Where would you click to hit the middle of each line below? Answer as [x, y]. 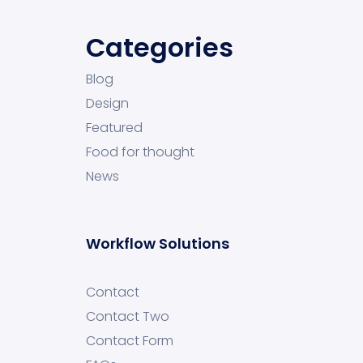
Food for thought [140, 152]
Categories [160, 47]
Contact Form [130, 341]
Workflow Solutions [158, 243]
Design [107, 103]
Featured [114, 128]
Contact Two [128, 316]
